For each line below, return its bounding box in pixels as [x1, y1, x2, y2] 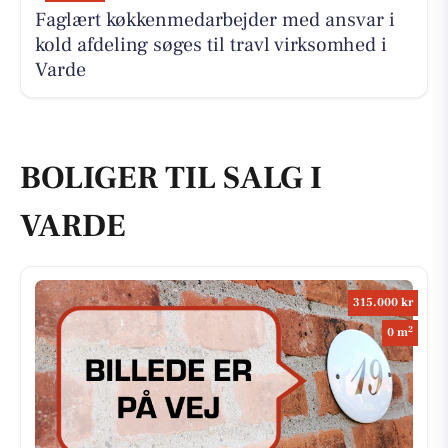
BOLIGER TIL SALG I [20, 156, 322, 199]
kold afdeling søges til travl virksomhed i [34, 32, 387, 59]
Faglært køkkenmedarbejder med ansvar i [34, 7, 395, 34]
